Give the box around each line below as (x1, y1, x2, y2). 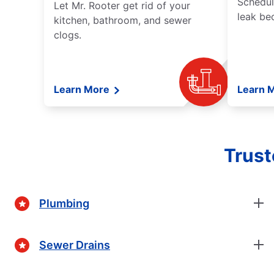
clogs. (54, 29, 81, 42)
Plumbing (39, 196, 89, 210)
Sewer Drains (39, 238, 110, 251)
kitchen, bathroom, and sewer (54, 14, 191, 27)
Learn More (54, 83, 112, 96)
